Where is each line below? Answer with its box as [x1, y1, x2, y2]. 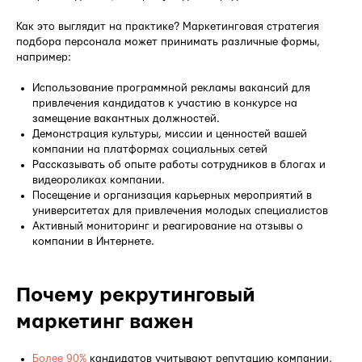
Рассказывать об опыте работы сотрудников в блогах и [32, 158, 326, 170]
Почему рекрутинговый [16, 284, 255, 305]
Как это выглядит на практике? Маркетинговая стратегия [16, 20, 319, 32]
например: [16, 51, 71, 63]
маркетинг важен [16, 311, 193, 332]
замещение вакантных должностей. [32, 112, 220, 124]
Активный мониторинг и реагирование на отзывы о [32, 220, 303, 232]
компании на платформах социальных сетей [32, 143, 267, 155]
